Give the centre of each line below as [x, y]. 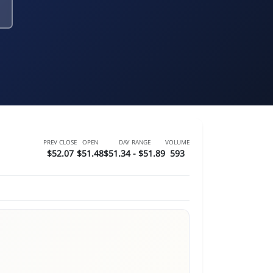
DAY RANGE [134, 142]
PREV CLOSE [60, 142]
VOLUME [177, 142]
